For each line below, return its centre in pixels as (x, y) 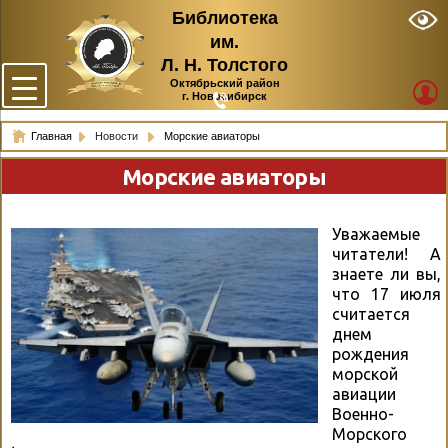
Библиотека (224, 18)
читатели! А (386, 254)
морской (365, 374)
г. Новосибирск (225, 95)
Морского (369, 434)
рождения (370, 354)
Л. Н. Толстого (225, 64)
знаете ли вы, (386, 274)
